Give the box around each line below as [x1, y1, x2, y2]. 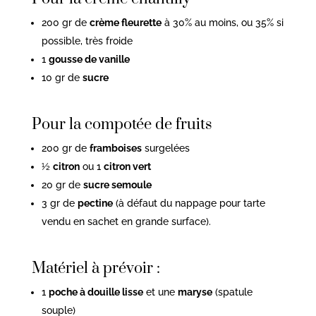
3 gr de [41, 197, 78, 209]
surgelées [141, 142, 190, 154]
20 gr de [41, 178, 83, 190]
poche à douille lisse [48, 286, 143, 298]
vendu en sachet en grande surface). [41, 215, 211, 227]
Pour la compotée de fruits [31, 114, 212, 134]
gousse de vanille [48, 53, 130, 65]
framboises [89, 142, 142, 154]
